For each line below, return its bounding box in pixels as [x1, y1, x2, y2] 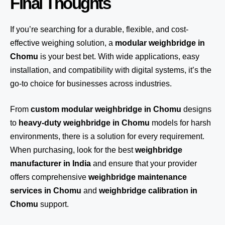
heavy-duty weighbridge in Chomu [19, 119, 150, 127]
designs [181, 105, 211, 114]
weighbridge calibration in [99, 186, 197, 195]
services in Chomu [10, 186, 81, 195]
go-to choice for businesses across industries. [10, 79, 172, 88]
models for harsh [150, 119, 211, 127]
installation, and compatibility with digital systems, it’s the [10, 66, 211, 74]
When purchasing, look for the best [10, 146, 135, 154]
